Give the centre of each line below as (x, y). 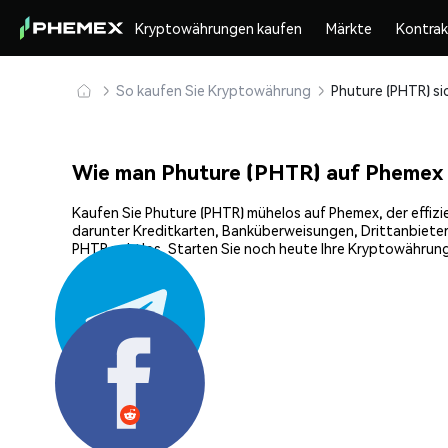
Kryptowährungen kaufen (219, 28)
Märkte (349, 28)
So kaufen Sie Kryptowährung (213, 90)
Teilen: (93, 350)
